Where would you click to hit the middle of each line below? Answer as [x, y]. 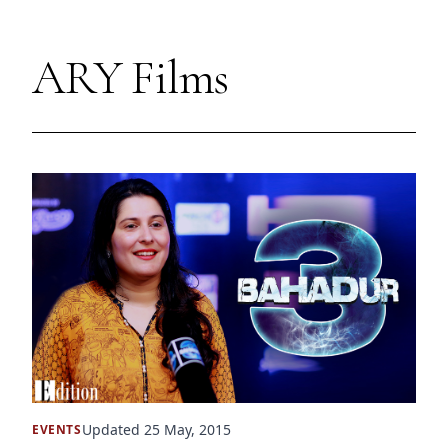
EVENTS [57, 429]
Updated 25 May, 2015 [156, 430]
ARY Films [130, 78]
